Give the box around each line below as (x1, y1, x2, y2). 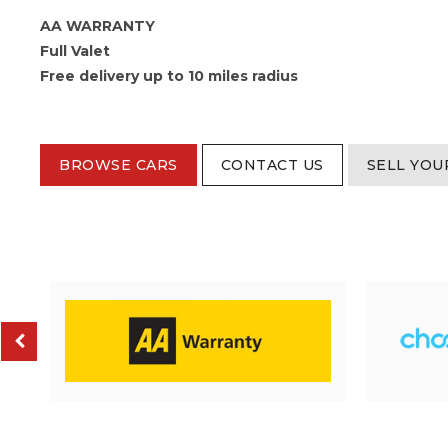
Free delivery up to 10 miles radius (40, 67, 298, 85)
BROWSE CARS (59, 156, 178, 174)
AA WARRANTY (40, 17, 155, 35)
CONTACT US (220, 156, 324, 174)
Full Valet (40, 42, 110, 60)
